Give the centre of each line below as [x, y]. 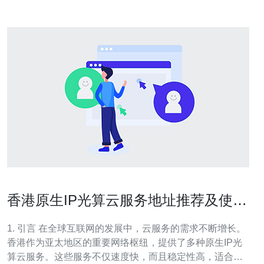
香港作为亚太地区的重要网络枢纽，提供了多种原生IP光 [125, 242]
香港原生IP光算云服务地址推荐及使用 [127, 200]
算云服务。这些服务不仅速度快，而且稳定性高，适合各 [125, 257]
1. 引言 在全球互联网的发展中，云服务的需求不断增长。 [23, 228]
